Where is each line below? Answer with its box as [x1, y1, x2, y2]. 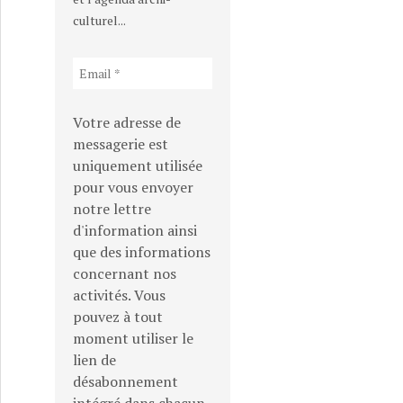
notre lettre [73, 199, 151, 219]
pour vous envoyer [73, 177, 193, 197]
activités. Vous [73, 285, 166, 305]
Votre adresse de [73, 112, 181, 132]
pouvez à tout [73, 307, 163, 327]
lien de [73, 350, 116, 370]
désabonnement [73, 372, 178, 391]
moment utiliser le [73, 328, 193, 348]
